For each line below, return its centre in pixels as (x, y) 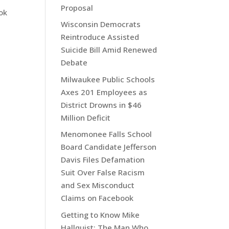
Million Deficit (86, 117)
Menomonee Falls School (107, 134)
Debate (74, 63)
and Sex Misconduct (98, 185)
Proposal (77, 7)
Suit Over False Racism (103, 173)
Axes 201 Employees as (104, 92)
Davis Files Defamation (103, 160)
